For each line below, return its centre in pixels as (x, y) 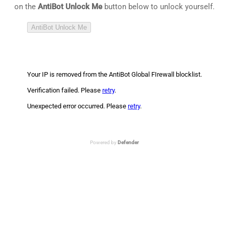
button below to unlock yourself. (158, 6)
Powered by (104, 142)
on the (26, 6)
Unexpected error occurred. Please (77, 106)
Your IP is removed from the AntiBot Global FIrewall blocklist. (114, 74)
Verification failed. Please (65, 90)
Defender (128, 142)
